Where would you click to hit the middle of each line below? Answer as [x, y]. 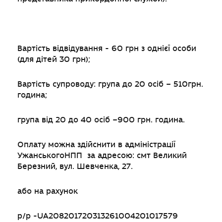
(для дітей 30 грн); [54, 59]
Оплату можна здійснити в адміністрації [96, 145]
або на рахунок [48, 191]
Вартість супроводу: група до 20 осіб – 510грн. [110, 84]
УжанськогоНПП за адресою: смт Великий [102, 156]
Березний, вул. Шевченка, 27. [75, 166]
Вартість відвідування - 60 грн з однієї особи [107, 49]
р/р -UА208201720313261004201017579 [98, 216]
